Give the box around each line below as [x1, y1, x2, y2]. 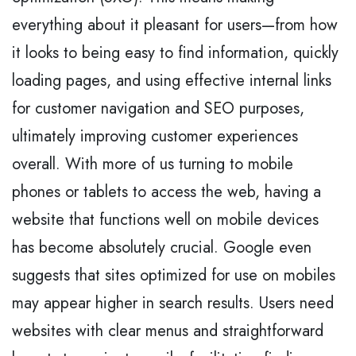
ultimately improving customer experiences [12, 124, 298, 148]
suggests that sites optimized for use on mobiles [12, 263, 335, 287]
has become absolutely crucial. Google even [12, 235, 311, 259]
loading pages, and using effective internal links [12, 68, 331, 92]
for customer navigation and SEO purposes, [12, 96, 304, 120]
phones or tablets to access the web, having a [12, 180, 321, 203]
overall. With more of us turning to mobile [12, 152, 293, 176]
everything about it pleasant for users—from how [12, 13, 338, 37]
